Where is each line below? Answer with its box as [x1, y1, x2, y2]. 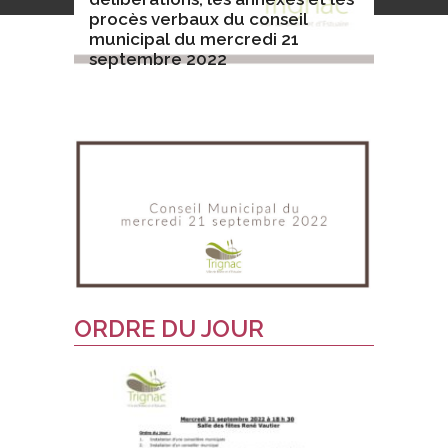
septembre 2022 [89, 49, 227, 69]
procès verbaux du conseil [89, 9, 308, 29]
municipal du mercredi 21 [89, 29, 299, 49]
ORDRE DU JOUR [74, 314, 264, 344]
